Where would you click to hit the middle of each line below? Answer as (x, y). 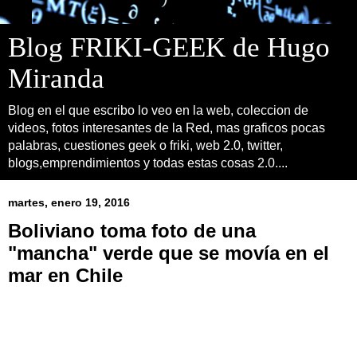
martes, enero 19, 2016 (69, 202)
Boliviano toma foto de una (132, 231)
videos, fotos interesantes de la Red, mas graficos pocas (167, 128)
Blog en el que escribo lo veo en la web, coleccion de (158, 110)
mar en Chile (65, 275)
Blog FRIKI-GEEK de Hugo (169, 47)
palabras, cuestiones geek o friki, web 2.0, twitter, (145, 145)
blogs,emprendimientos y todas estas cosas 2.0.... (148, 163)
